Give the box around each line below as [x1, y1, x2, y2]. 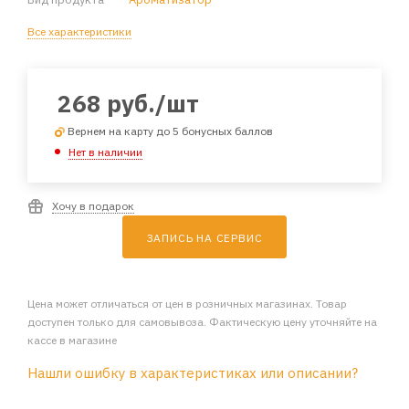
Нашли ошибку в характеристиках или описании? [27, 363, 358, 382]
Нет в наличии [68, 144, 142, 159]
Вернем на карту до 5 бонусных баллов [68, 124, 273, 138]
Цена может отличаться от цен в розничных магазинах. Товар [27, 296, 347, 310]
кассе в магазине [27, 332, 117, 347]
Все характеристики [27, 25, 131, 38]
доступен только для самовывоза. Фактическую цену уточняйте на [27, 314, 377, 329]
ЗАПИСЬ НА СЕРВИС [146, 230, 263, 245]
